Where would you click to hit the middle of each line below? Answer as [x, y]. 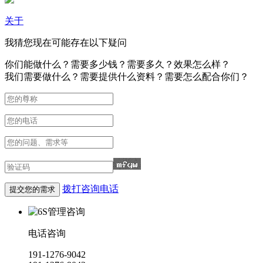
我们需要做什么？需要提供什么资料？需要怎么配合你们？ [127, 76]
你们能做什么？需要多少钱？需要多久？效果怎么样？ [117, 64]
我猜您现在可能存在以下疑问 [66, 42]
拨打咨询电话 [90, 188]
